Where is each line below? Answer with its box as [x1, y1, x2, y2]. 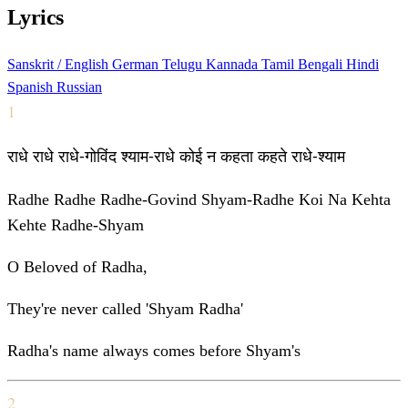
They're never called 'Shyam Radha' [7, 300, 243, 319]
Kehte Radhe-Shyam [7, 216, 144, 235]
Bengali [298, 56, 346, 73]
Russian [56, 79, 102, 96]
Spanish [7, 79, 56, 96]
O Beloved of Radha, [7, 258, 148, 277]
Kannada [206, 56, 261, 73]
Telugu [162, 56, 206, 73]
